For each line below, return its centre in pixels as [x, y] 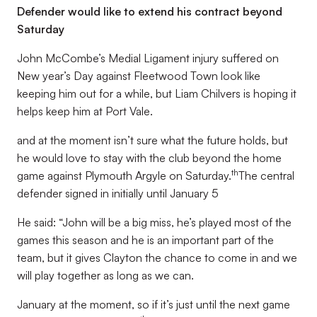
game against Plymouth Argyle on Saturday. [124, 175]
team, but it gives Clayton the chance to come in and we [157, 258]
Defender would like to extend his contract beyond [150, 11]
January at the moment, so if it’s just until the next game [154, 304]
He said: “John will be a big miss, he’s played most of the [154, 222]
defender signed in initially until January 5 [118, 193]
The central [266, 175]
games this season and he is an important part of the [145, 240]
